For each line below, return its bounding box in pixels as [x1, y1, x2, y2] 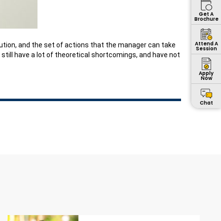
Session [195, 44, 217, 52]
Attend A [194, 39, 218, 47]
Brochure [194, 15, 219, 23]
